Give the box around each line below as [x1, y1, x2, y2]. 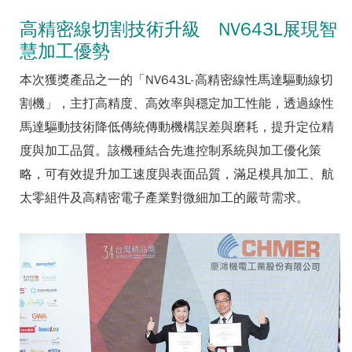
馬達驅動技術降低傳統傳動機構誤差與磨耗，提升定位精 [20, 119, 334, 135]
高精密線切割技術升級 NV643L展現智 [20, 17, 337, 41]
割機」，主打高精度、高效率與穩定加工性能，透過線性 [20, 96, 334, 112]
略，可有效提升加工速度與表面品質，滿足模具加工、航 [20, 167, 334, 182]
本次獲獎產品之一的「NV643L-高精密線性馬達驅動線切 [20, 72, 333, 88]
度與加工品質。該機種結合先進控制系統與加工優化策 [20, 143, 321, 159]
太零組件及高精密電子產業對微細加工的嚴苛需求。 [20, 190, 309, 206]
